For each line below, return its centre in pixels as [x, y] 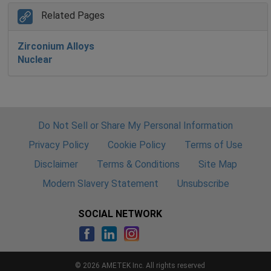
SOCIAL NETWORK [120, 214]
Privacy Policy [59, 145]
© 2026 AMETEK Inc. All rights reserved [140, 265]
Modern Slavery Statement [100, 183]
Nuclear [35, 59]
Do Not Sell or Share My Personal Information [135, 125]
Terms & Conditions [138, 164]
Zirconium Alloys [56, 46]
